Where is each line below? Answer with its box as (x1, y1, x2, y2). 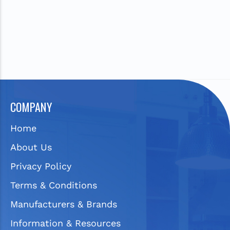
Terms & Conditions (10, 179, 97, 190)
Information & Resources (10, 217, 121, 228)
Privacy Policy (10, 160, 71, 171)
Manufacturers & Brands (10, 198, 117, 209)
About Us (10, 141, 52, 152)
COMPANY (10, 98, 52, 115)
